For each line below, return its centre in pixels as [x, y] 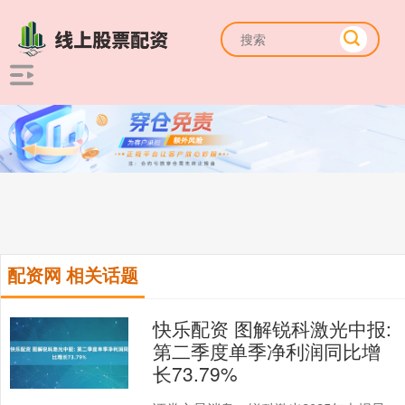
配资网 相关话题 [73, 275]
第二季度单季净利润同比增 [267, 351]
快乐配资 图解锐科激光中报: [273, 329]
